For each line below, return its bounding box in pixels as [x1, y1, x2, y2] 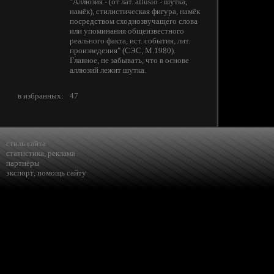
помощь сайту [37, 168, 86, 177]
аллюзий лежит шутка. [70, 65, 146, 75]
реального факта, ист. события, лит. [70, 36, 190, 45]
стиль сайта [6, 139, 46, 148]
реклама [48, 149, 75, 158]
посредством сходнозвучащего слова [70, 17, 198, 26]
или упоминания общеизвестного [70, 26, 184, 35]
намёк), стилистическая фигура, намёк [70, 7, 200, 16]
